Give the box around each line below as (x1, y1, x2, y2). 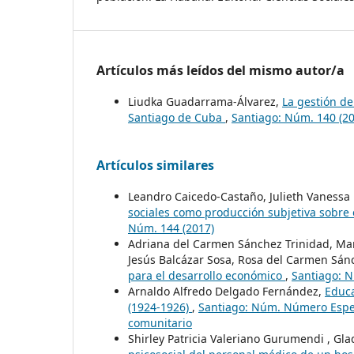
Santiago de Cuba (128, 110, 225, 126)
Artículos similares (96, 156, 214, 175)
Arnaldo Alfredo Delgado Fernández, (128, 284, 325, 299)
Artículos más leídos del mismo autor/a (96, 62, 345, 80)
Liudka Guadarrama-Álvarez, (128, 94, 282, 110)
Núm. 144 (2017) (128, 220, 214, 236)
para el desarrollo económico (128, 268, 285, 284)
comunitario (128, 315, 192, 331)
